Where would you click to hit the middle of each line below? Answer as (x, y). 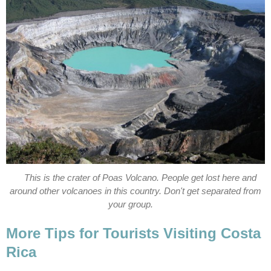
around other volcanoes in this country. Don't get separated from (135, 191)
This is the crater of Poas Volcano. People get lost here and (141, 178)
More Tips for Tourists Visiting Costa (133, 233)
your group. (130, 204)
